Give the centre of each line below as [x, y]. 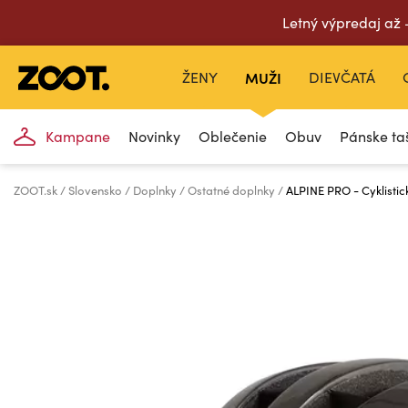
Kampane [78, 136]
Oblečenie [233, 136]
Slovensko [97, 190]
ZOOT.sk [37, 190]
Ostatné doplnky [233, 190]
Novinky [155, 136]
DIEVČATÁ [342, 77]
